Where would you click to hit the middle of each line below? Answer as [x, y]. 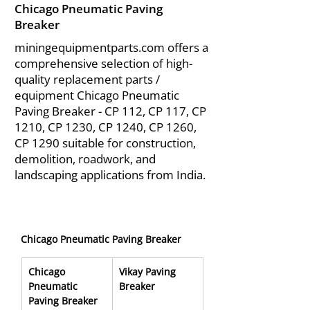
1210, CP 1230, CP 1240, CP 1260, [106, 127]
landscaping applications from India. [110, 175]
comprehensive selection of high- [103, 63]
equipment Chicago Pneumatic [97, 95]
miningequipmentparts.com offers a [111, 47]
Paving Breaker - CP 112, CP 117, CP [110, 111]
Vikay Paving [149, 272]
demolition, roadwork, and [85, 159]
